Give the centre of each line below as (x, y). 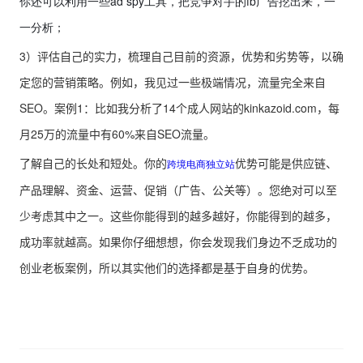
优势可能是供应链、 (286, 163)
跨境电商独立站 (201, 164)
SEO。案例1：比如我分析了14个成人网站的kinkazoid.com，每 (179, 108)
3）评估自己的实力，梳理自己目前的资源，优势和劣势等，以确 (181, 56)
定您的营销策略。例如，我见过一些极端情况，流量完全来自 (173, 82)
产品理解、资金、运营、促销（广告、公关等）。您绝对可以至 (178, 190)
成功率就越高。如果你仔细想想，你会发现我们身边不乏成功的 (178, 242)
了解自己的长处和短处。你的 (93, 163)
